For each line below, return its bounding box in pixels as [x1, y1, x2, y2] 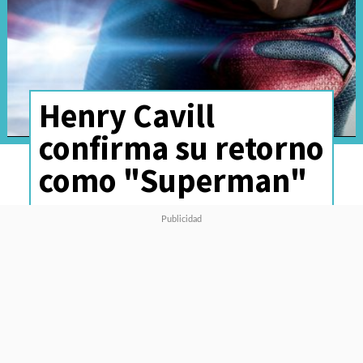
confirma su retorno [38, 126, 324, 169]
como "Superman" [38, 159, 307, 201]
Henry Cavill [38, 94, 215, 136]
